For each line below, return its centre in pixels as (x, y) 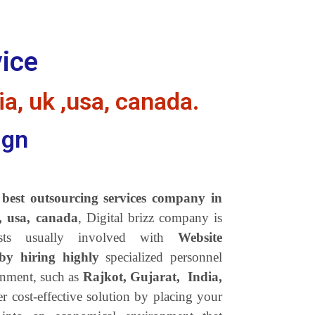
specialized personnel (164, 257)
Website (200, 238)
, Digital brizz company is (150, 218)
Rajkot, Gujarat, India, (153, 277)
